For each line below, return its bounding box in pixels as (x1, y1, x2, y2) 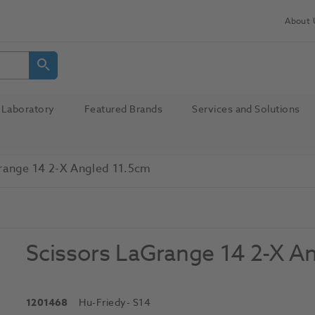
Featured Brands (84, 101, 163, 117)
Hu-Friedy (79, 295, 127, 311)
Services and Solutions (192, 101, 300, 117)
